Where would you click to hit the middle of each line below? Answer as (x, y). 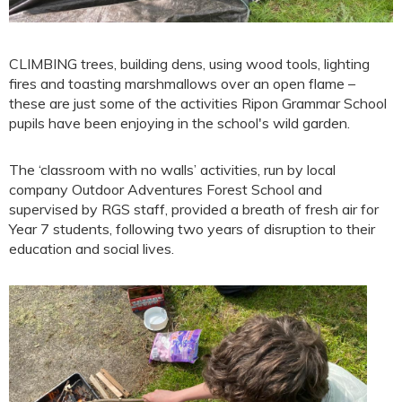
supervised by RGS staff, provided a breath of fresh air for (194, 210)
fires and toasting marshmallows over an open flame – (182, 84)
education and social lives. (92, 249)
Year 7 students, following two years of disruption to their (192, 229)
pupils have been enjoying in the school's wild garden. (179, 123)
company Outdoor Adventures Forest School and (166, 190)
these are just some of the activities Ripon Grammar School (198, 104)
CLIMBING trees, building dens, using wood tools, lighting (189, 64)
